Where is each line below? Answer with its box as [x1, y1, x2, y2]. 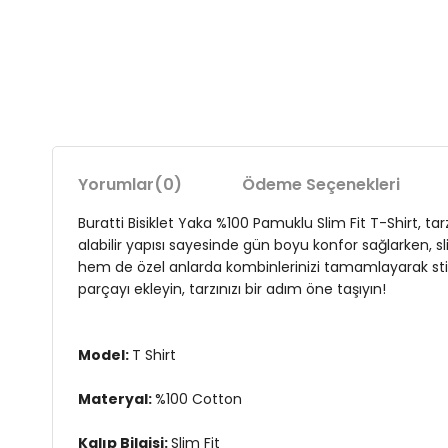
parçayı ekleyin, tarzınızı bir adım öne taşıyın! [78, 279, 386, 299]
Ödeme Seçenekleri [242, 173, 400, 196]
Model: [78, 345, 132, 365]
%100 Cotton [155, 389, 242, 409]
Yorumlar [78, 173, 154, 196]
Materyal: [78, 389, 155, 409]
